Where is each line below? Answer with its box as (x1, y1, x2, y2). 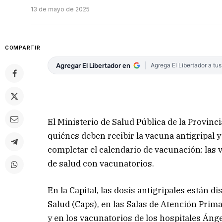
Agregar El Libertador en (56, 61, 131, 70)
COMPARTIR (5, 45, 41, 51)
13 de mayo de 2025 (31, 5, 90, 13)
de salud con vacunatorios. (48, 158, 155, 169)
